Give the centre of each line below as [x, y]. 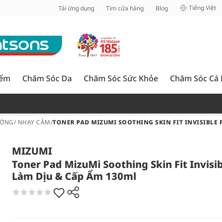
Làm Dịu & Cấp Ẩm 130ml [74, 176]
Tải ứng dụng [76, 8]
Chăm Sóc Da [47, 78]
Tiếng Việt [202, 8]
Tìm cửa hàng [125, 8]
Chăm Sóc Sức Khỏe [121, 78]
